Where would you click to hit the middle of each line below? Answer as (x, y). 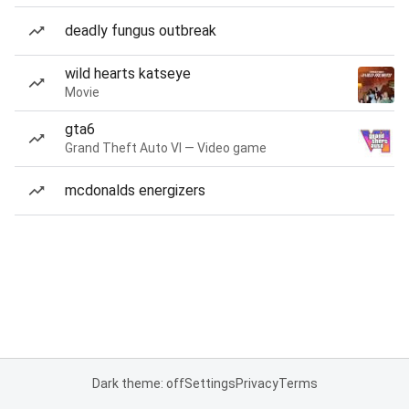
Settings (210, 383)
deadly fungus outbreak (141, 31)
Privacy (257, 383)
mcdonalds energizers (135, 190)
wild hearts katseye (128, 73)
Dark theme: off (138, 383)
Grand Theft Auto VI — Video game (166, 148)
